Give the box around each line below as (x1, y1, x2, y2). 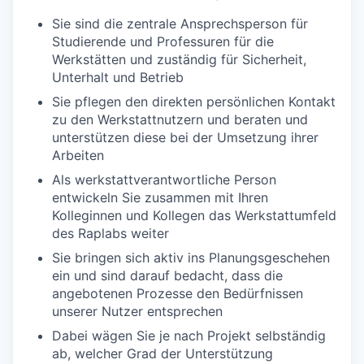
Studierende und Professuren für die (52, 32, 274, 50)
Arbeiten (52, 146, 104, 163)
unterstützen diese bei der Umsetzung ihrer (52, 128, 318, 145)
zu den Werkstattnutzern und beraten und (52, 110, 308, 128)
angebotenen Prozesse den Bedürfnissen (52, 284, 303, 301)
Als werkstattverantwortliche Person (52, 171, 276, 188)
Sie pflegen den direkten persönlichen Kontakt (52, 93, 336, 110)
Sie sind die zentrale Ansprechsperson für (52, 15, 308, 32)
